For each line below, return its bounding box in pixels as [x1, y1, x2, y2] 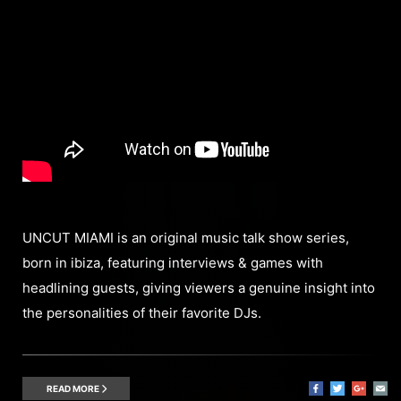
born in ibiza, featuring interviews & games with [22, 253, 323, 271]
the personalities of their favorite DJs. [22, 303, 261, 321]
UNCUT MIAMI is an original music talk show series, [22, 228, 349, 246]
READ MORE [46, 382, 101, 394]
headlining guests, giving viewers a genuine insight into [22, 278, 375, 296]
